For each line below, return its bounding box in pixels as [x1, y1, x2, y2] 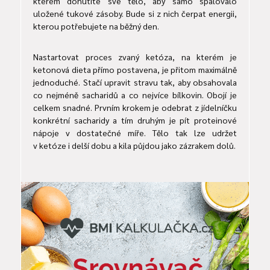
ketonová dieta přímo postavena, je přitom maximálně [33, 64, 237, 75]
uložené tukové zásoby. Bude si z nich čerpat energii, [33, 8, 237, 19]
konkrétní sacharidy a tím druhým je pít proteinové [33, 115, 237, 126]
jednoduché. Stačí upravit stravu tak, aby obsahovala [33, 77, 237, 88]
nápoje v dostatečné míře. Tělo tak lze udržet [33, 127, 237, 139]
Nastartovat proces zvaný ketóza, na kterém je [33, 51, 237, 63]
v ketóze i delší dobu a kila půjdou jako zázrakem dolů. [33, 140, 236, 151]
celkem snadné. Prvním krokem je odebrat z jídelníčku [33, 102, 237, 113]
